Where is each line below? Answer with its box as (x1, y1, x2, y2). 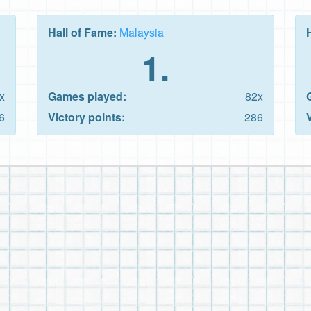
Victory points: (48, 108, 125, 125)
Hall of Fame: (48, 24, 119, 40)
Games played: (48, 87, 126, 104)
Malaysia (119, 24, 164, 40)
